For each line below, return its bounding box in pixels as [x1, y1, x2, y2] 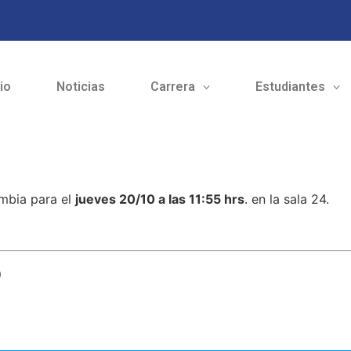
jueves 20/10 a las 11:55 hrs [75, 191, 244, 208]
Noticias [56, 79, 105, 95]
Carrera [150, 79, 195, 95]
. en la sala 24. [244, 191, 329, 208]
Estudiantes [255, 79, 325, 95]
